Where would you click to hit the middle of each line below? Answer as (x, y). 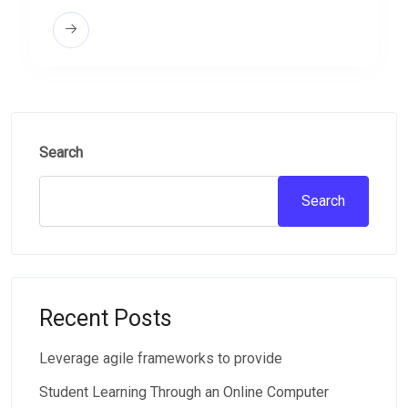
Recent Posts (106, 319)
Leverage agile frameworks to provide (161, 359)
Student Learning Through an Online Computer (184, 393)
